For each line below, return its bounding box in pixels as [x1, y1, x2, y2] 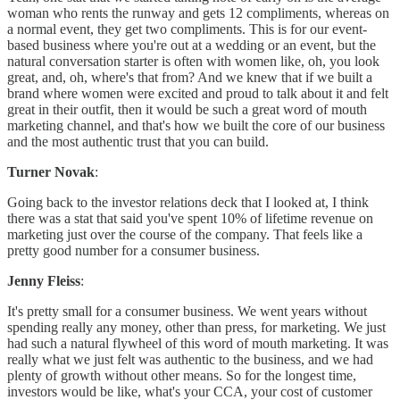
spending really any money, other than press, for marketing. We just [7, 320, 386, 336]
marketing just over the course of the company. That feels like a [7, 227, 362, 243]
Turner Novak [7, 164, 95, 180]
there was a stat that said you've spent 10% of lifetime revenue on [7, 211, 373, 227]
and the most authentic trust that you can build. [7, 134, 269, 150]
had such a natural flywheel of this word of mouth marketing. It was [7, 336, 388, 352]
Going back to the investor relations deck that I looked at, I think [7, 195, 369, 211]
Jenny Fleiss [7, 273, 80, 289]
